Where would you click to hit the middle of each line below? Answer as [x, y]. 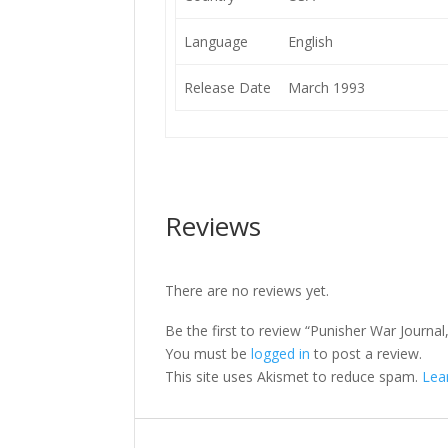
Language [215, 41]
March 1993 [326, 87]
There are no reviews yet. [247, 290]
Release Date [227, 87]
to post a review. [366, 353]
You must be [208, 353]
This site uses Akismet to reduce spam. [294, 376]
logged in [281, 353]
